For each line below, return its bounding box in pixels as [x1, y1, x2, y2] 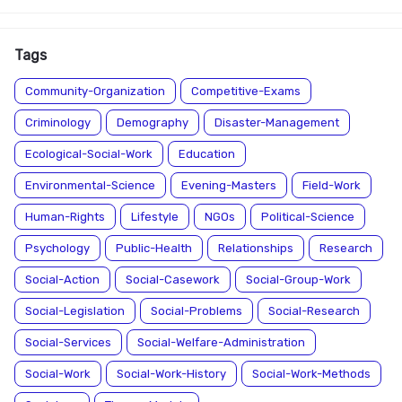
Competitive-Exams [191, 84, 301, 98]
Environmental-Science [25, 179, 155, 192]
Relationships [218, 241, 293, 255]
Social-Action [25, 273, 100, 286]
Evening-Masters [181, 179, 276, 192]
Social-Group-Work [246, 273, 351, 286]
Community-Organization [25, 84, 165, 98]
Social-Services [25, 336, 111, 349]
